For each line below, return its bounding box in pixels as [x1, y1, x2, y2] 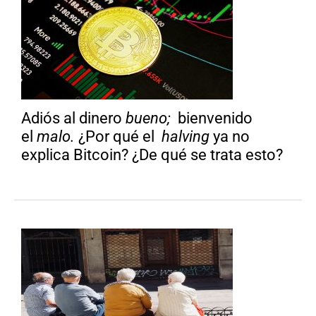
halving [158, 128, 213, 146]
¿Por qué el [75, 128, 158, 146]
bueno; [122, 109, 171, 128]
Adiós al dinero [21, 109, 122, 128]
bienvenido [171, 109, 253, 128]
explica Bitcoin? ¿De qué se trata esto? [21, 146, 283, 164]
